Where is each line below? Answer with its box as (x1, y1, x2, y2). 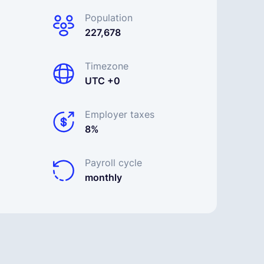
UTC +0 (85, 75, 120, 87)
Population (85, 12, 133, 24)
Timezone (85, 60, 128, 72)
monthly (85, 171, 122, 183)
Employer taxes (85, 108, 154, 120)
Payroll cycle (85, 157, 142, 169)
